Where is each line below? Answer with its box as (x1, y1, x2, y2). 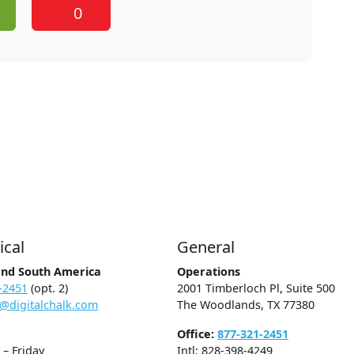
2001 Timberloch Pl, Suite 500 (177, 281, 335, 296)
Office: (177, 326, 217, 342)
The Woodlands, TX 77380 (177, 297, 314, 313)
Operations (177, 264, 240, 280)
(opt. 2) (28, 281, 68, 296)
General (177, 236, 235, 258)
